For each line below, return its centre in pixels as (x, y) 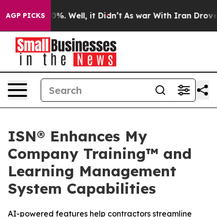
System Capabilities (82, 188)
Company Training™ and (100, 154)
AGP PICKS (25, 15)
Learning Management (92, 171)
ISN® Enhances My (77, 136)
